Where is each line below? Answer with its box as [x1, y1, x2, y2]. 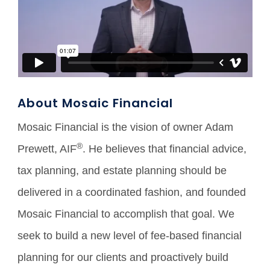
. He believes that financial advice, [83, 142, 247, 155]
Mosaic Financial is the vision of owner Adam [17, 121, 234, 133]
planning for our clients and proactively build [17, 251, 229, 263]
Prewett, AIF [17, 142, 77, 155]
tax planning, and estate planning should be [17, 164, 227, 177]
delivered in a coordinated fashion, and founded [17, 186, 246, 198]
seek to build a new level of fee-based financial [17, 229, 242, 242]
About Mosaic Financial [17, 94, 174, 111]
